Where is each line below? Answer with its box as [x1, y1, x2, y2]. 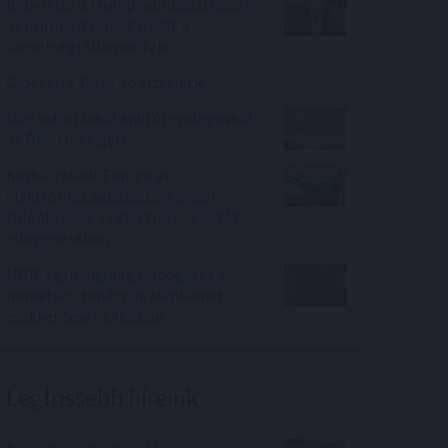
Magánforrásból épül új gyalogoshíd [6, 108, 252, 129]
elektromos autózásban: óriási [6, 186, 215, 207]
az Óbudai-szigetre [6, 129, 136, 150]
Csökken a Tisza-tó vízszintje [6, 72, 206, 93]
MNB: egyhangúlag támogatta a [6, 264, 225, 285]
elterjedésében [6, 228, 109, 249]
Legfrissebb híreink [6, 382, 198, 414]
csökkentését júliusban [6, 306, 164, 327]
